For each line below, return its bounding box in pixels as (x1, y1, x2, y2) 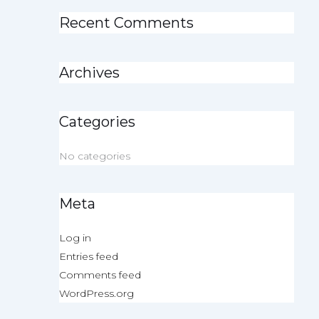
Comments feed (58, 268, 141, 281)
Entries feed (58, 249, 118, 263)
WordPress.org (58, 286, 134, 300)
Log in (58, 231, 91, 244)
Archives (58, 63, 120, 81)
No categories (58, 149, 130, 162)
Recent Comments (58, 14, 194, 32)
